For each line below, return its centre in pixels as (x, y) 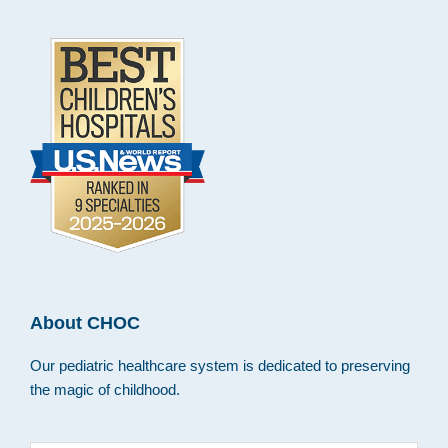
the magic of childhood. (105, 390)
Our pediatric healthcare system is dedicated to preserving (220, 366)
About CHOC (85, 323)
